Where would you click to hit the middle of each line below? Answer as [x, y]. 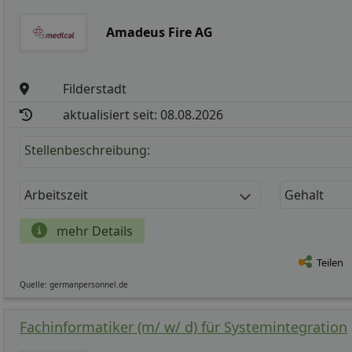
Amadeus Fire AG [160, 33]
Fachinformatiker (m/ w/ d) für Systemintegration [183, 327]
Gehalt [304, 195]
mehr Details [93, 231]
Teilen [330, 263]
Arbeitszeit [56, 195]
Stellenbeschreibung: [87, 150]
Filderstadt [95, 89]
